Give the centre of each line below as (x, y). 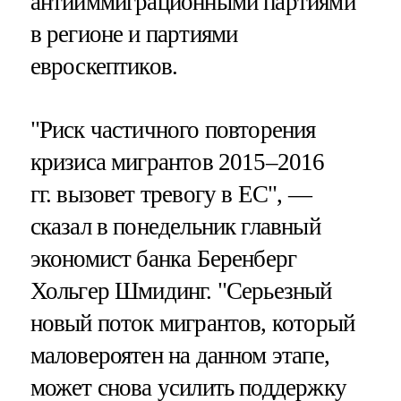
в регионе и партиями (134, 34)
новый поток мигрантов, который (192, 324)
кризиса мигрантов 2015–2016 (177, 162)
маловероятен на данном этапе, (179, 356)
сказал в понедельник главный (175, 227)
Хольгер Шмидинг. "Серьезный (181, 291)
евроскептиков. (104, 67)
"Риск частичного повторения (173, 130)
